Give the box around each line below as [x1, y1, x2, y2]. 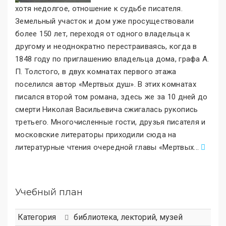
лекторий [121, 212, 156, 222]
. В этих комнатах [134, 79, 196, 89]
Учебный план [15, 186, 83, 198]
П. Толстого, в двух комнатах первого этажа [15, 67, 177, 76]
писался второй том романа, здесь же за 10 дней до [15, 92, 208, 101]
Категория [18, 212, 56, 222]
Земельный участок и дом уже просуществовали [15, 16, 194, 26]
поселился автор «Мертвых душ [15, 79, 131, 89]
